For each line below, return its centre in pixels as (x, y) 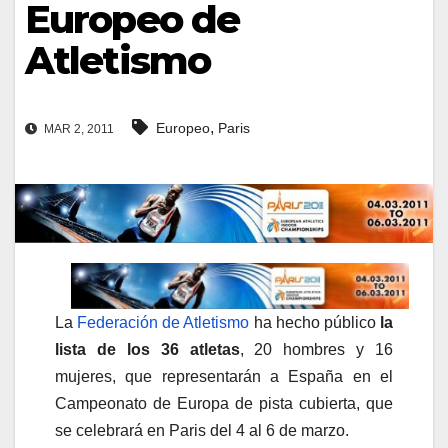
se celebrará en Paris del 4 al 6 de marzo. (202, 430)
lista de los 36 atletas (147, 349)
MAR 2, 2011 (77, 129)
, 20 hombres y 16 (316, 349)
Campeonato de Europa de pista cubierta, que (224, 403)
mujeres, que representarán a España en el (224, 376)
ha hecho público (315, 322)
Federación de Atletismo (163, 322)
